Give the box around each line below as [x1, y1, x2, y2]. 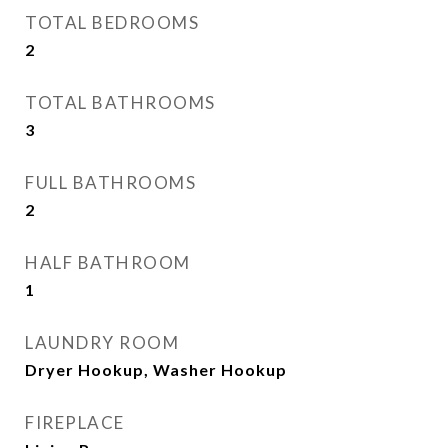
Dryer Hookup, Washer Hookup [25, 360, 287, 379]
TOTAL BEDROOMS [25, 12, 199, 33]
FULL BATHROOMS [25, 172, 196, 193]
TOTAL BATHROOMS [25, 92, 216, 113]
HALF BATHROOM [25, 252, 191, 273]
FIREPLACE [25, 412, 125, 433]
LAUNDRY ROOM [25, 332, 179, 353]
